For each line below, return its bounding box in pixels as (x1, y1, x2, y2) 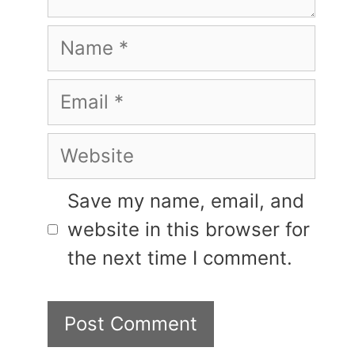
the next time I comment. (67, 246, 292, 269)
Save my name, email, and (67, 189, 304, 212)
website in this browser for (67, 217, 310, 241)
